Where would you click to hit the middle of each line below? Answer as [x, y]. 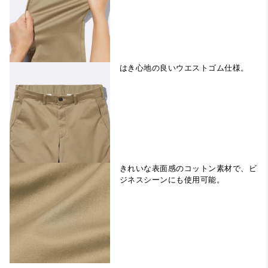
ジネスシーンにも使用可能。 [172, 180]
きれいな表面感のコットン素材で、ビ [188, 169]
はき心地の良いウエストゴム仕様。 [184, 68]
